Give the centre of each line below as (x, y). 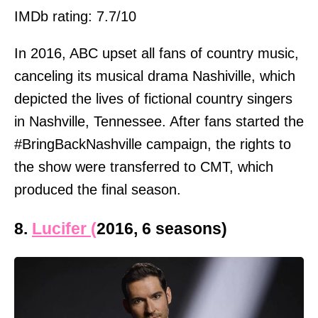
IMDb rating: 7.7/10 (75, 16)
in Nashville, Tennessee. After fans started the (159, 121)
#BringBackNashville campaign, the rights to (153, 144)
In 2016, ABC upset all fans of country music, (157, 53)
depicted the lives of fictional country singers (153, 98)
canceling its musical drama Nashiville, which (155, 76)
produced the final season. (98, 189)
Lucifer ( (64, 228)
